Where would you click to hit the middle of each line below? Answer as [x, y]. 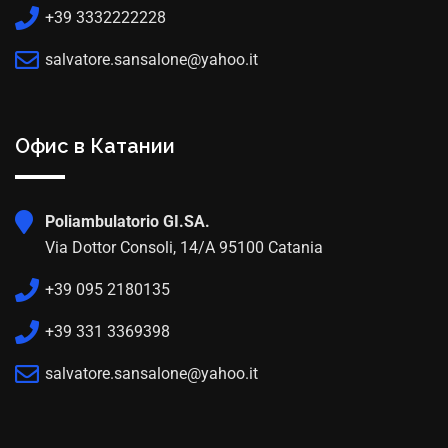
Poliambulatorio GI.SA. [127, 221]
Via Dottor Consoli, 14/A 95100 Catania [184, 247]
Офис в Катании [95, 145]
